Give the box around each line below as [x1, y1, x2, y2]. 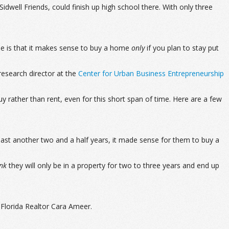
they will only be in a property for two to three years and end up [7, 161, 219, 170]
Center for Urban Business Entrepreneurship [78, 68, 224, 78]
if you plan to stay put [145, 43, 219, 53]
